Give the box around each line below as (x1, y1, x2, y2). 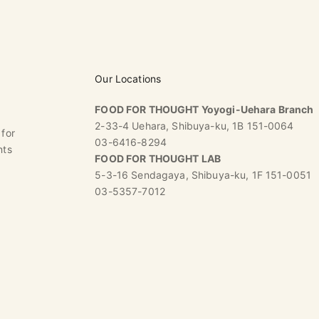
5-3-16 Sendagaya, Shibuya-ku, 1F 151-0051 (95, 168, 312, 181)
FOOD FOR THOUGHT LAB (95, 152, 221, 164)
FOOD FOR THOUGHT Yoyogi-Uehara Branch (95, 103, 314, 115)
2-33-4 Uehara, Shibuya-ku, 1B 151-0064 (95, 119, 294, 132)
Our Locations (95, 72, 162, 85)
